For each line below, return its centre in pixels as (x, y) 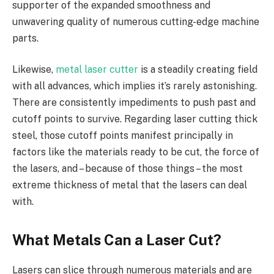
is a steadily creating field (198, 70)
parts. (25, 38)
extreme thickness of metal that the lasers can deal (130, 185)
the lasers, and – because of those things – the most (128, 169)
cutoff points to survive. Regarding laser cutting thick (135, 119)
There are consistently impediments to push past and (134, 103)
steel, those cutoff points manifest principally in (123, 136)
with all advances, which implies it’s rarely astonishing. (135, 86)
